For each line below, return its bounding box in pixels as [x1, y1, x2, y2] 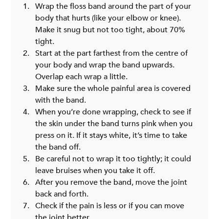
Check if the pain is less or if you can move [35, 200, 187, 211]
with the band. [35, 94, 87, 106]
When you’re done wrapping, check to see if [35, 106, 194, 117]
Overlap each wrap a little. [35, 71, 128, 82]
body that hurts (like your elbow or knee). [35, 12, 183, 23]
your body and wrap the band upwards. [35, 59, 177, 70]
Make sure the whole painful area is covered [35, 83, 193, 94]
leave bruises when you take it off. [35, 165, 155, 176]
